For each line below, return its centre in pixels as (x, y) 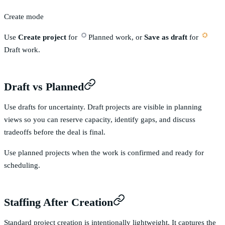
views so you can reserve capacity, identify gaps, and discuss (100, 120)
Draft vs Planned (44, 87)
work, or (129, 37)
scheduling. (22, 165)
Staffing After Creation (59, 202)
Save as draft (166, 37)
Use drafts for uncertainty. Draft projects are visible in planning (103, 107)
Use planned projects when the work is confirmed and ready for (104, 153)
